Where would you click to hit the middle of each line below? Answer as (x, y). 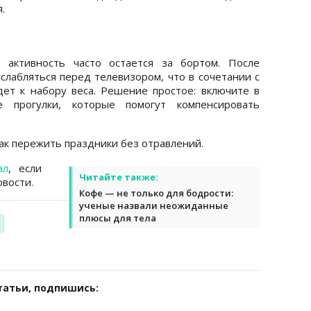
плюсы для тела (118, 218)
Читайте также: (119, 177)
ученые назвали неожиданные (154, 205)
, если (25, 168)
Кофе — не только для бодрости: (156, 193)
